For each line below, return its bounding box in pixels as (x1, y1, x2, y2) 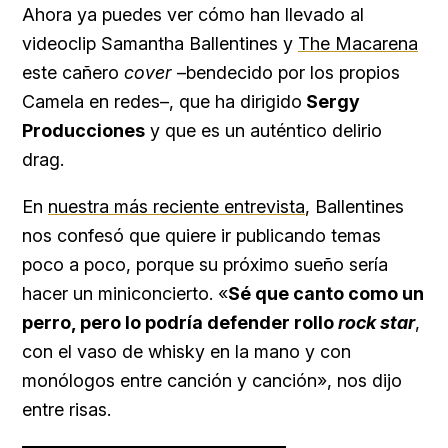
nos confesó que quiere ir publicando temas (22, 225, 381, 247)
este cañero (22, 62, 124, 84)
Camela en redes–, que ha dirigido (22, 91, 302, 113)
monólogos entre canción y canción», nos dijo (22, 370, 402, 392)
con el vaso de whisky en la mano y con (22, 341, 351, 363)
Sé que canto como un (228, 283, 424, 305)
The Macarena (298, 33, 418, 55)
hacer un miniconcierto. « (22, 283, 228, 305)
